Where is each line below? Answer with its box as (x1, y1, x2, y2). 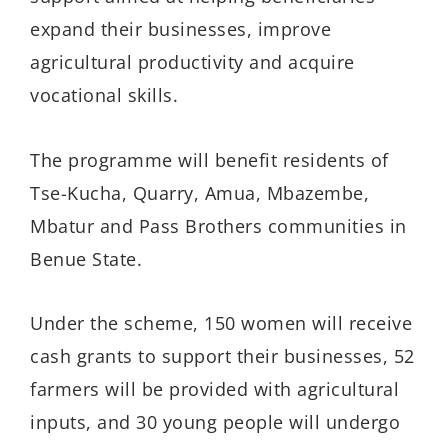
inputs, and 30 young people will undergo (30, 410, 400, 435)
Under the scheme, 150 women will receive (30, 311, 412, 336)
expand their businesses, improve (30, 17, 331, 42)
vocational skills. (30, 83, 178, 108)
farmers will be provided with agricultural (30, 377, 399, 402)
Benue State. (30, 246, 142, 271)
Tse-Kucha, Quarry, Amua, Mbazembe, (30, 180, 369, 205)
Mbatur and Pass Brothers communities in (30, 213, 407, 238)
